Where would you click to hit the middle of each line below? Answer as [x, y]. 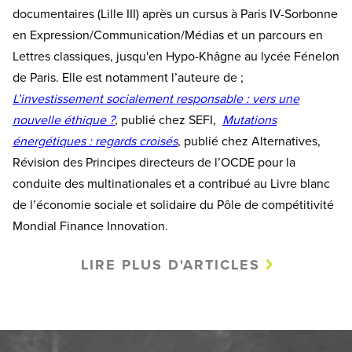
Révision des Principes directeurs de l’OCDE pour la [154, 162]
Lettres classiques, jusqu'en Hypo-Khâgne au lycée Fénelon [176, 56]
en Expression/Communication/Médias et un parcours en [168, 35]
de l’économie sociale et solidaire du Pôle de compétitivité [173, 205]
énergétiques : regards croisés [95, 141]
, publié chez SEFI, [169, 120]
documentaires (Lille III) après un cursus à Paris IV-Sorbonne [175, 14]
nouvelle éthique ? [64, 120]
